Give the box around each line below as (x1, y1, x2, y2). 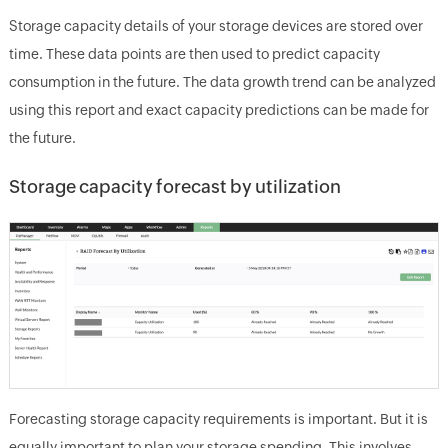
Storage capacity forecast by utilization (8, 175, 341, 197)
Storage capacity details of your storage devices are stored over (8, 17, 423, 34)
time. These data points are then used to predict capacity (8, 45, 380, 62)
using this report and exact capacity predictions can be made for (8, 101, 429, 118)
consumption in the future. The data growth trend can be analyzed (8, 73, 436, 90)
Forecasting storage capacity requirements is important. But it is (8, 411, 428, 428)
